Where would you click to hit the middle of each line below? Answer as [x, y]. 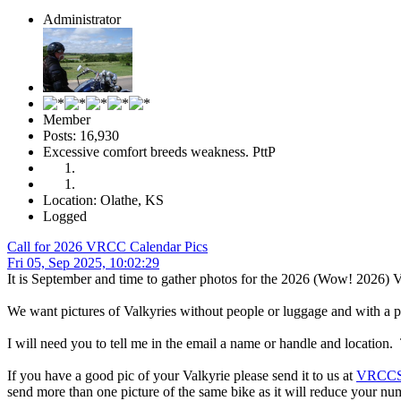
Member [67, 120]
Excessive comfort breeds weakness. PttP [159, 152]
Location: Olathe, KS [103, 200]
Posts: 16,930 [81, 136]
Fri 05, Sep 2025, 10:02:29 [83, 263]
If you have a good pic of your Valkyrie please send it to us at [182, 376]
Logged [65, 217]
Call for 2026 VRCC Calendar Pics [107, 247]
